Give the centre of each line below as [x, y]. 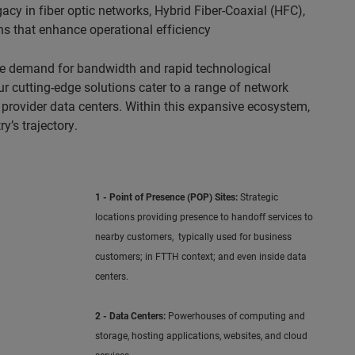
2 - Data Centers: [130, 315]
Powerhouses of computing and [235, 315]
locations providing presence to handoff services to [204, 216]
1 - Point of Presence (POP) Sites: [166, 197]
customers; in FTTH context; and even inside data [200, 256]
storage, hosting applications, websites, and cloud [201, 335]
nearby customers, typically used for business [193, 236]
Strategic [258, 197]
